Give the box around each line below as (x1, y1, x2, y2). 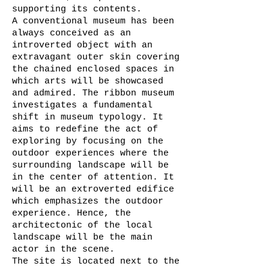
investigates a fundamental (12, 100, 153, 110)
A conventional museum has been (12, 16, 174, 26)
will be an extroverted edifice (12, 184, 174, 195)
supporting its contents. (12, 4, 142, 14)
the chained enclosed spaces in (12, 64, 174, 74)
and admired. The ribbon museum (12, 88, 174, 98)
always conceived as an (12, 28, 131, 38)
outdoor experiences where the (12, 148, 169, 159)
